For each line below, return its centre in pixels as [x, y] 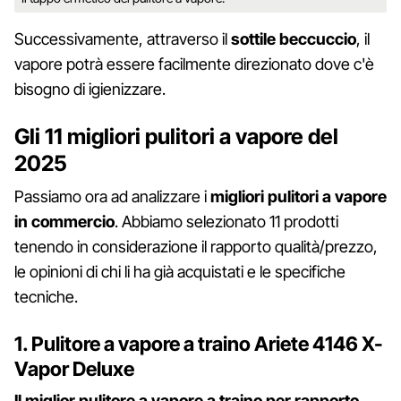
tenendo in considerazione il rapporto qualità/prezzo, [196, 247]
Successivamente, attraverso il [123, 39]
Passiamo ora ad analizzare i [112, 197]
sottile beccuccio [294, 39]
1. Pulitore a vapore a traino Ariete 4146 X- [199, 344]
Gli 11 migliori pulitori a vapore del [176, 137]
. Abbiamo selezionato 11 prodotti [226, 222]
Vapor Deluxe [74, 369]
